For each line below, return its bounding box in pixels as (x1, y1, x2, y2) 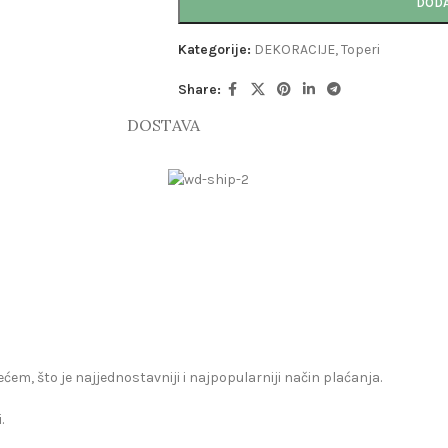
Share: (177, 81, 221, 98)
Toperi (340, 41, 380, 58)
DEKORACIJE (253, 41, 335, 58)
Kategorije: (177, 41, 251, 58)
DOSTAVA (126, 114, 200, 135)
